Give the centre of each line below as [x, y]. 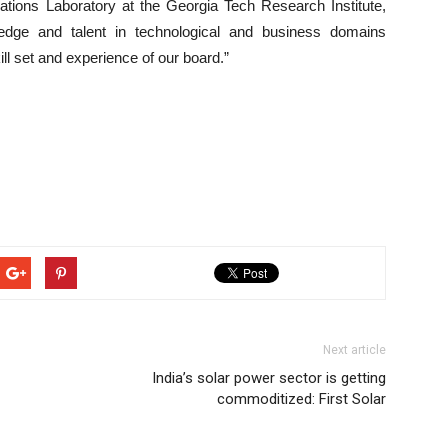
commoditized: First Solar [301, 399]
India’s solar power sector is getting [269, 378]
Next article [354, 350]
